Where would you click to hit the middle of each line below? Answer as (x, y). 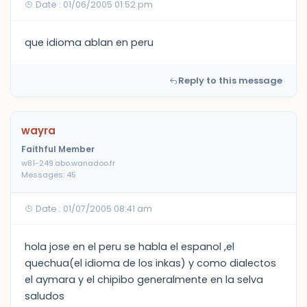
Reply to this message (230, 81)
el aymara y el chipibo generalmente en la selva (144, 280)
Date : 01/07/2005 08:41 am (93, 209)
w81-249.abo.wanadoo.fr (68, 163)
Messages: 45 (49, 175)
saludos (45, 296)
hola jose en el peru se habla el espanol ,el (130, 247)
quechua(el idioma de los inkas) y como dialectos (150, 263)
